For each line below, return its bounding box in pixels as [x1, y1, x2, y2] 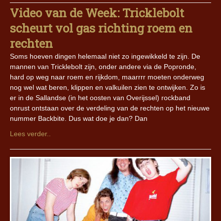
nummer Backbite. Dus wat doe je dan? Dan [10, 114, 147, 123]
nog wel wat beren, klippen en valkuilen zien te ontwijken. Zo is [10, 83, 205, 92]
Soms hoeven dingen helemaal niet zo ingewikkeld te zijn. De [10, 52, 200, 61]
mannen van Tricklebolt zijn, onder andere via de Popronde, [10, 63, 196, 71]
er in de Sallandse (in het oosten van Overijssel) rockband [10, 94, 190, 102]
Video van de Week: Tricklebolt [10, 5, 184, 21]
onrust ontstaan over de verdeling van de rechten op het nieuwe [10, 104, 210, 112]
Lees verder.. [10, 130, 51, 138]
